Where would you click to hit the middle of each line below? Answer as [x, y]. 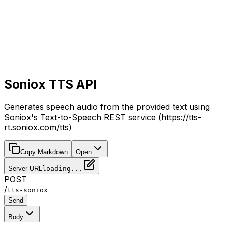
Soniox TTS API [50, 84]
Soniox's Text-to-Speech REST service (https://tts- [103, 117]
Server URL [25, 168]
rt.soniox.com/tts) [38, 127]
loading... [63, 168]
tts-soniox [27, 190]
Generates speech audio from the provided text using [107, 107]
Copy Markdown [44, 152]
